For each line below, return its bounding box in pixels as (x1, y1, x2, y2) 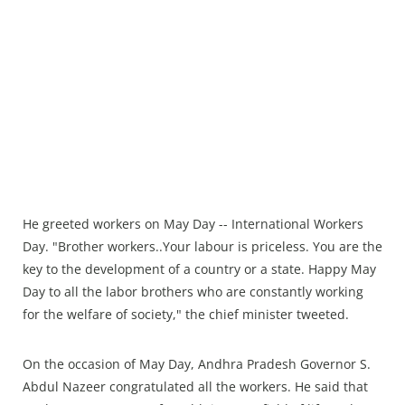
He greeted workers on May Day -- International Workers (23, 215, 363, 233)
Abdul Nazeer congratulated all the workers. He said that (23, 378, 368, 396)
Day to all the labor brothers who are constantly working (23, 283, 363, 301)
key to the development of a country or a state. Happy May (23, 260, 376, 278)
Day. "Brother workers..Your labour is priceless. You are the (23, 238, 382, 256)
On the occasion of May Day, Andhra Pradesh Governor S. (23, 355, 371, 373)
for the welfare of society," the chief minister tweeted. (23, 306, 349, 324)
